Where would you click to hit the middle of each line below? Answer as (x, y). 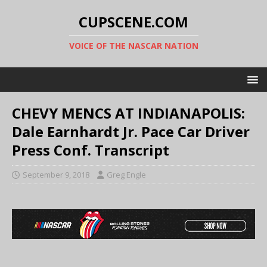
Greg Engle (126, 175)
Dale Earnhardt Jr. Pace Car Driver (131, 131)
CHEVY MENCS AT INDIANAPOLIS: (128, 113)
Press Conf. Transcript (91, 150)
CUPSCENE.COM (133, 22)
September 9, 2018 (56, 175)
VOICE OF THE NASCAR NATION (133, 46)
